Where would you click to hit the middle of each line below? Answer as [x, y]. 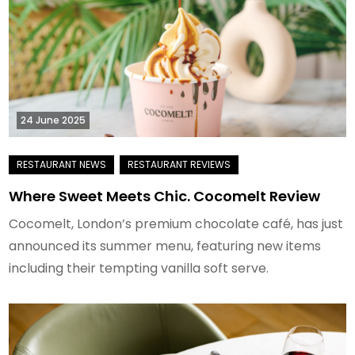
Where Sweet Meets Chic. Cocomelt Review [165, 196]
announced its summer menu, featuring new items [165, 246]
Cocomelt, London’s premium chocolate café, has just [176, 223]
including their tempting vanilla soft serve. [141, 268]
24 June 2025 [53, 120]
